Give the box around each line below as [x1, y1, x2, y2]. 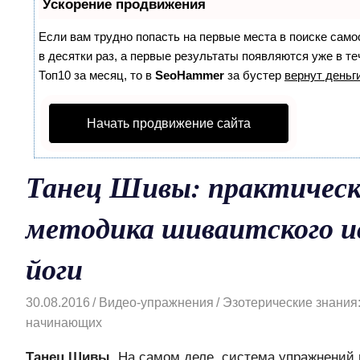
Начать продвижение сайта [87, 116, 251, 130]
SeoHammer [155, 67, 224, 82]
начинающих [26, 315, 102, 329]
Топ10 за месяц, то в [39, 67, 155, 82]
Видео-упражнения [99, 295, 215, 309]
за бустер [224, 67, 284, 82]
